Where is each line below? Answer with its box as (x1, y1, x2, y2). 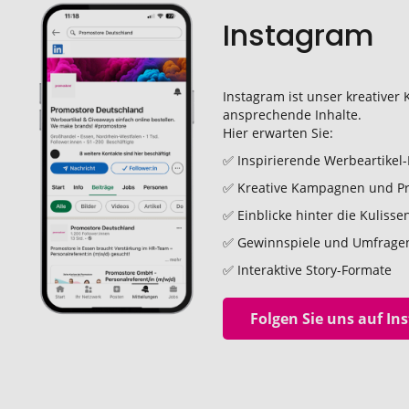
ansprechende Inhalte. (222, 106, 362, 123)
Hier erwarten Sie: (222, 124, 333, 142)
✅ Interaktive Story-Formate (222, 261, 392, 278)
